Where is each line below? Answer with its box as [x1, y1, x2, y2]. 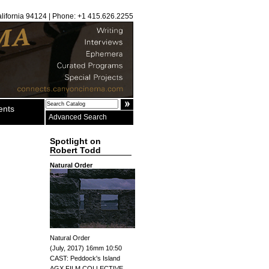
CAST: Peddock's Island [50, 255, 120, 262]
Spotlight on [50, 137, 101, 146]
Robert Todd [50, 146, 101, 155]
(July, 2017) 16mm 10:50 [50, 244, 122, 252]
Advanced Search [49, 113, 107, 121]
